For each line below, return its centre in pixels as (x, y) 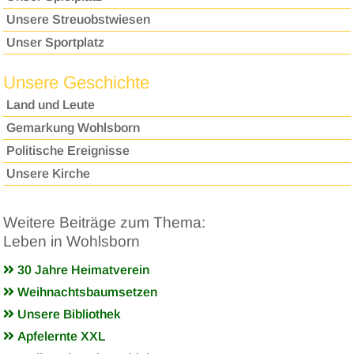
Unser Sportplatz (56, 42)
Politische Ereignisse (68, 151)
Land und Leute (51, 105)
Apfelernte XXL (60, 336)
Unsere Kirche (49, 174)
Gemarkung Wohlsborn (73, 128)
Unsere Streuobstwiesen (79, 19)
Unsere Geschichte (77, 83)
